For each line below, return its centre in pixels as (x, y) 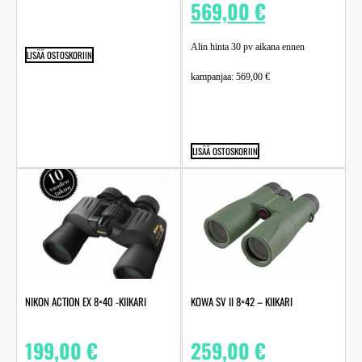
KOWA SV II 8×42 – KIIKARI (241, 301)
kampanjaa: (213, 77)
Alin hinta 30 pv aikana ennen (247, 47)
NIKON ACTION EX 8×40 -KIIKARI (86, 301)
